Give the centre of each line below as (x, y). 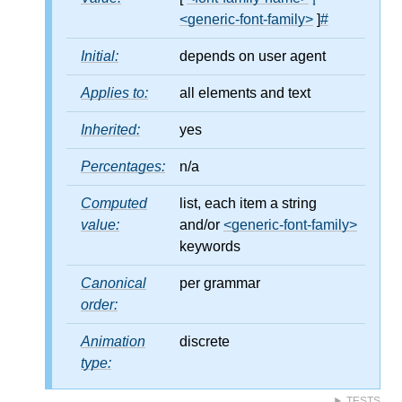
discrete (205, 341)
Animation (113, 341)
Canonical (114, 283)
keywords (210, 246)
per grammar (220, 283)
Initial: (100, 56)
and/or (201, 224)
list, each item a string (248, 203)
